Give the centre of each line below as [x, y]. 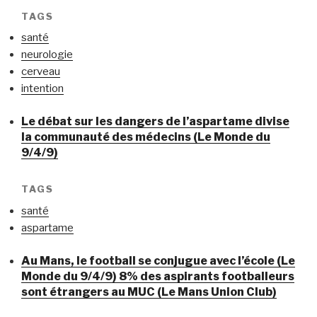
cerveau [41, 72]
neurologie [47, 55]
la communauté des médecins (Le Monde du [146, 137]
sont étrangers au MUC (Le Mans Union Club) [149, 292]
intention [42, 89]
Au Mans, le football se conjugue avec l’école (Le [158, 260]
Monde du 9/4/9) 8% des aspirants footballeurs [158, 276]
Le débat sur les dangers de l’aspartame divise [155, 121]
